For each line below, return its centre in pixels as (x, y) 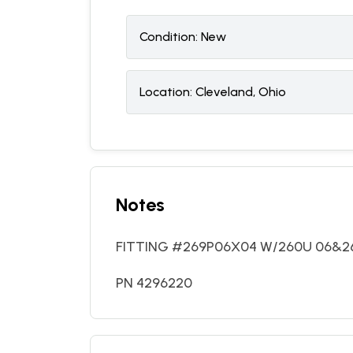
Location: (166, 92)
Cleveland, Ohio (241, 92)
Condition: (169, 37)
